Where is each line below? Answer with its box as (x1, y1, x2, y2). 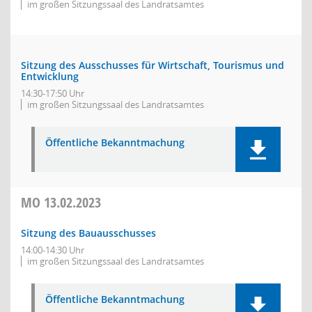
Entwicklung (21, 70, 79, 83)
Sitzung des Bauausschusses (21, 226, 156, 240)
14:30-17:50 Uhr (21, 87, 84, 100)
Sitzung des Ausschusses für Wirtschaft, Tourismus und (21, 58, 284, 72)
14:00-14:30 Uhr (21, 244, 84, 256)
